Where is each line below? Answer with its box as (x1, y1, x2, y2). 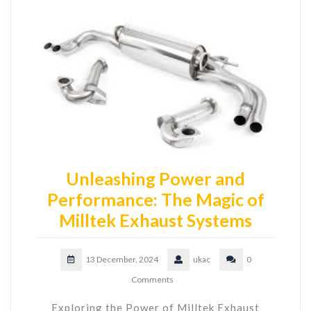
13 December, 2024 (85, 254, 158, 265)
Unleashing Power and (66, 168, 245, 190)
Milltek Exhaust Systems (59, 210, 252, 231)
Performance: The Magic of (47, 189, 264, 210)
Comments (131, 274, 174, 285)
